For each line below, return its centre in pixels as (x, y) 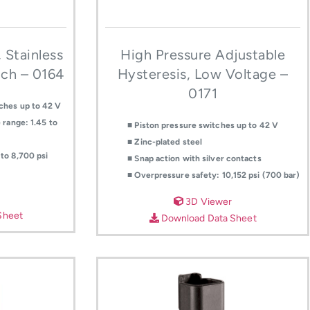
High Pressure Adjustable (203, 55)
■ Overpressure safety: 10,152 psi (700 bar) (214, 175)
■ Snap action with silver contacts (194, 159)
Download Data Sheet (208, 218)
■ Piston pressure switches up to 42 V (203, 126)
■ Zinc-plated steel (165, 142)
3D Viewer (208, 201)
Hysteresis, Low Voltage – (203, 74)
